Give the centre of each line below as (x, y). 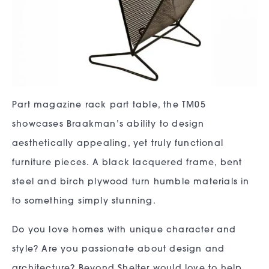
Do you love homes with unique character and (124, 231)
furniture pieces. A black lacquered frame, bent (127, 163)
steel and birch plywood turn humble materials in (131, 183)
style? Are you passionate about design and (119, 250)
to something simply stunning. (84, 202)
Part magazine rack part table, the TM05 (109, 106)
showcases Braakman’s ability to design (108, 125)
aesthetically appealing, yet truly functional (118, 144)
